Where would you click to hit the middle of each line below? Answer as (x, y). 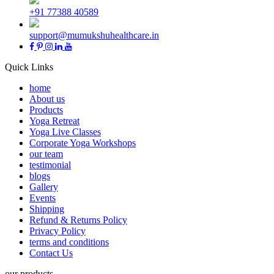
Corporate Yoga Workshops (83, 143)
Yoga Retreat (54, 121)
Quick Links (29, 67)
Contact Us (51, 253)
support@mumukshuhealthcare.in (94, 35)
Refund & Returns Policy (78, 220)
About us (47, 99)
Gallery (44, 187)
